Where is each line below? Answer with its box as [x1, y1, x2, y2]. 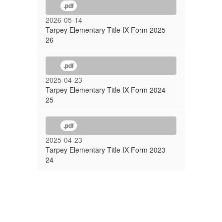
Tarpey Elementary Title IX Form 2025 [46, 25, 166, 35]
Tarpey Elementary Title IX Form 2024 [46, 85, 166, 95]
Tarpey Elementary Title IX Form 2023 [46, 145, 166, 155]
